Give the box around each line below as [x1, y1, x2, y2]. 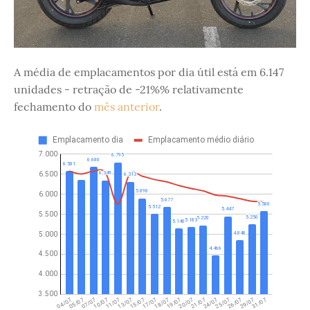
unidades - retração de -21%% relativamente [14, 82, 244, 97]
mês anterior [94, 100, 159, 114]
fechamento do [14, 100, 94, 114]
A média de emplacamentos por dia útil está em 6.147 [14, 65, 284, 80]
